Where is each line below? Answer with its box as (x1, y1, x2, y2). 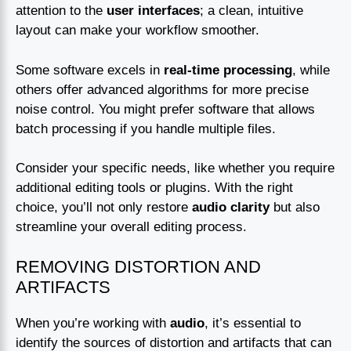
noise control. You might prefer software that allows (16, 101, 315, 117)
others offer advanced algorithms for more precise (16, 81, 309, 97)
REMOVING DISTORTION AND (16, 256, 261, 277)
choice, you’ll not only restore (16, 200, 192, 215)
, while (292, 62, 330, 78)
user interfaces (107, 3, 200, 19)
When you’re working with (16, 315, 170, 331)
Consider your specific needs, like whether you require (16, 161, 335, 176)
